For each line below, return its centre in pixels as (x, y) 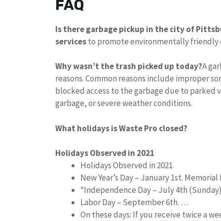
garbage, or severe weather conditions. (124, 103)
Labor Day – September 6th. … (134, 203)
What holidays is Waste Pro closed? (121, 128)
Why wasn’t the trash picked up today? (129, 66)
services (71, 41)
